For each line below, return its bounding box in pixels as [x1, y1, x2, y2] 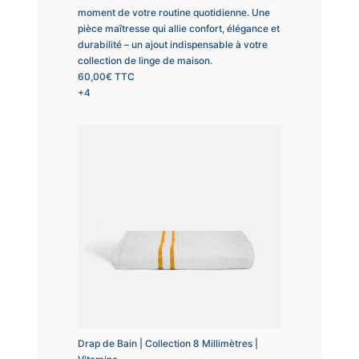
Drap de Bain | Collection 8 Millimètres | [77, 337, 258, 349]
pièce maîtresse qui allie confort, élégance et [77, 22, 280, 34]
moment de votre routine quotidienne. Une [77, 6, 270, 18]
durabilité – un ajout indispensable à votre [77, 38, 268, 50]
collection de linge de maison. [77, 54, 212, 67]
